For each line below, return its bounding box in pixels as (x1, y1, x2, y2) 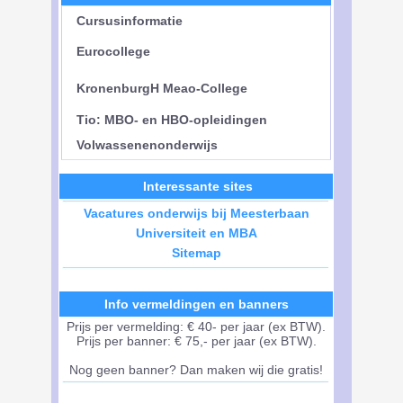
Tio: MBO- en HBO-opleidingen (69, 112, 267, 127)
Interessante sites (142, 179, 253, 193)
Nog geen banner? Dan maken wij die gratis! (69, 363, 323, 377)
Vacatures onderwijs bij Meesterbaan (83, 206, 309, 220)
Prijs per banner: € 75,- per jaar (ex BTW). (76, 334, 317, 348)
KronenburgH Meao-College (69, 81, 247, 95)
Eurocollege (69, 44, 150, 58)
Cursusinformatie (69, 13, 183, 28)
